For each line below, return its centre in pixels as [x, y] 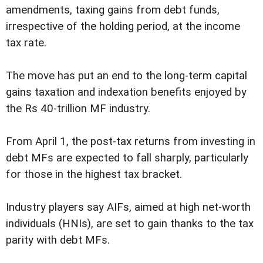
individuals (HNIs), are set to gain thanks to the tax [130, 223]
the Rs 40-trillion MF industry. [78, 108]
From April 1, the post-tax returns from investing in [131, 141]
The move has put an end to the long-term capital [127, 75]
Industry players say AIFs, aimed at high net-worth [128, 207]
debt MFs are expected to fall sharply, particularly [127, 158]
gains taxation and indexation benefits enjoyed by [126, 92]
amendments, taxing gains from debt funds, [113, 10]
